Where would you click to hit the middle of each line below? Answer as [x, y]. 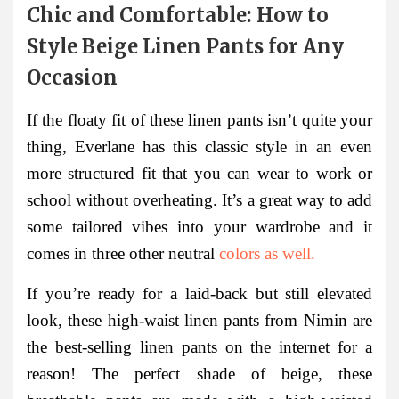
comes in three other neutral [123, 254]
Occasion [72, 77]
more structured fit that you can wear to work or [199, 174]
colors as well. [267, 254]
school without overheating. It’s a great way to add [199, 200]
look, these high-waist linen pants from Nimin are [199, 321]
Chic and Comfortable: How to [178, 15]
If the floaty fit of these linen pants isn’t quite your [199, 120]
